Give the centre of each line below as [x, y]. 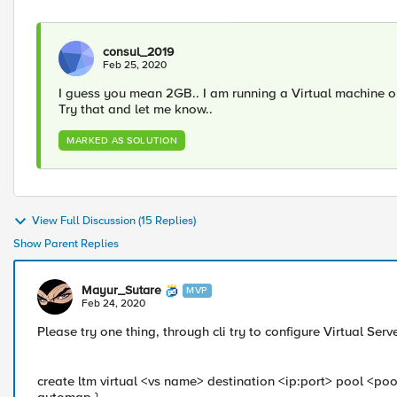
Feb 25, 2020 [135, 65]
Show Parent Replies [66, 244]
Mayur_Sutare [121, 290]
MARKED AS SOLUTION [122, 140]
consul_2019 [138, 52]
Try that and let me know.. [136, 109]
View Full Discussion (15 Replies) [114, 221]
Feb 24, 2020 [113, 304]
